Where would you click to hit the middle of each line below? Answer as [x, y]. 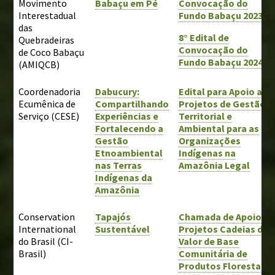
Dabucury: [118, 91]
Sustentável [123, 229]
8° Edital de [204, 37]
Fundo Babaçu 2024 [221, 62]
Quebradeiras [47, 40]
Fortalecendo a [130, 128]
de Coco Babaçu [52, 52]
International [48, 229]
